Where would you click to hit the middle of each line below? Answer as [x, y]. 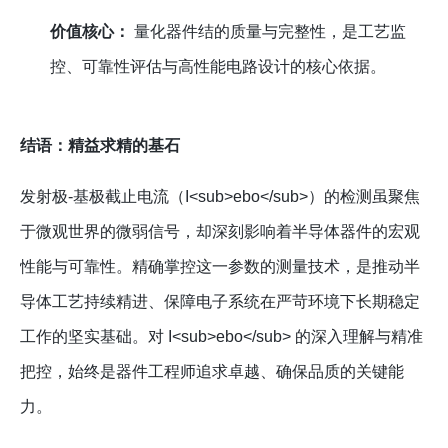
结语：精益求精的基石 [100, 146]
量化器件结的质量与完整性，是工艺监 [268, 32]
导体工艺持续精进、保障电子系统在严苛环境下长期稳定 [220, 302]
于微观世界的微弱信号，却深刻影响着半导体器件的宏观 [220, 232]
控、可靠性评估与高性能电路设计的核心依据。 [218, 67]
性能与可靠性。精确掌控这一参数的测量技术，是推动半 [220, 267]
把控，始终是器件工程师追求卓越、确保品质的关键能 [212, 372]
